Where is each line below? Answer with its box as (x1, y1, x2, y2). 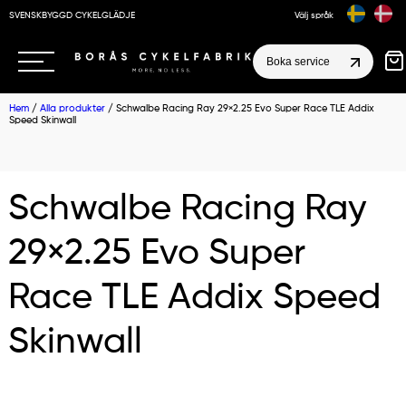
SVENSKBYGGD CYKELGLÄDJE (9, 10, 135, 20)
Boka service (266, 55, 330, 68)
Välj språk (295, 10, 333, 20)
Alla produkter (40, 103, 105, 113)
